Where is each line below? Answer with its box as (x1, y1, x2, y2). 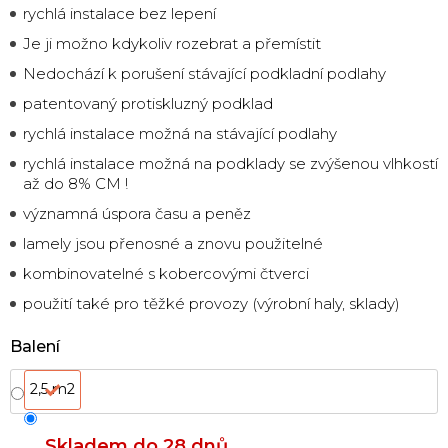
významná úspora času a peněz (23, 203, 251, 223)
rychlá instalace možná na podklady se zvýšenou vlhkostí (23, 153, 438, 173)
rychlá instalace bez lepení (23, 3, 216, 23)
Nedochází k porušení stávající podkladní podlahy (23, 63, 386, 83)
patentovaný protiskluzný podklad (23, 93, 273, 113)
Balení (10, 336, 60, 356)
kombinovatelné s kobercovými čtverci (23, 263, 309, 283)
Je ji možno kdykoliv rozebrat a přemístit (23, 33, 321, 53)
